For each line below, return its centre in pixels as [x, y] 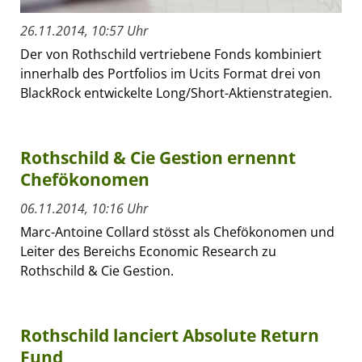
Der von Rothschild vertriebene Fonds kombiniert [171, 54]
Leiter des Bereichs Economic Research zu [148, 251]
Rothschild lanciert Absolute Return [170, 335]
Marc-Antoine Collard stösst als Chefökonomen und [177, 232]
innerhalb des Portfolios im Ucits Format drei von [170, 73]
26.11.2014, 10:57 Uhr [84, 30]
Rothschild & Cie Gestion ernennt [158, 157]
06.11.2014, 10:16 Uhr [84, 208]
